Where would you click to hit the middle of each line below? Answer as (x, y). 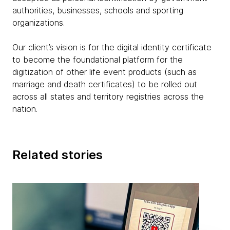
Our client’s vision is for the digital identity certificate (112, 47)
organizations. (39, 23)
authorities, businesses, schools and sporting (98, 10)
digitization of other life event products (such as (104, 72)
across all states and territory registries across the (108, 97)
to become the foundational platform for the (98, 60)
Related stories (57, 155)
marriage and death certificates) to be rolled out (105, 84)
